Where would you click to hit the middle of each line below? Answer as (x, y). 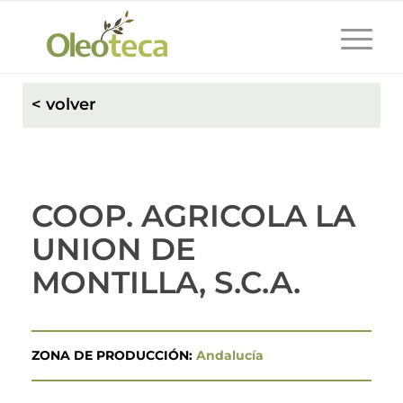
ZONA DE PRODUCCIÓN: (114, 355)
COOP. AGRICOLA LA (193, 216)
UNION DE (114, 249)
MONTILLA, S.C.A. (166, 282)
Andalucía (230, 355)
